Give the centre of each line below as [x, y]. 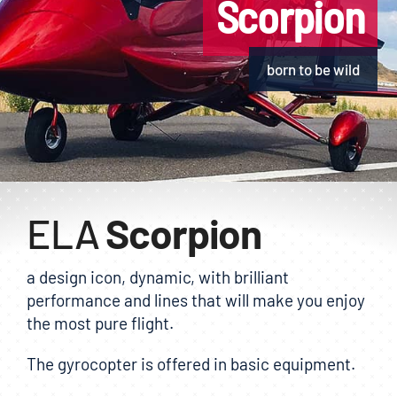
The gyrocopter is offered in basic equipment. [191, 364]
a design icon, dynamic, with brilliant [157, 277]
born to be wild [313, 70]
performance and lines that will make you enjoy [195, 300]
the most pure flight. [100, 323]
